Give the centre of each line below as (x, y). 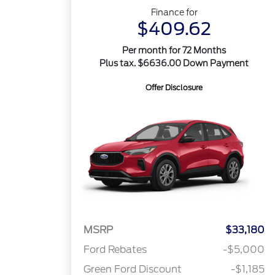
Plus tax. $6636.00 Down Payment (174, 63)
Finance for (174, 12)
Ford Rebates (115, 250)
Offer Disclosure (174, 87)
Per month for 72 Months (174, 50)
